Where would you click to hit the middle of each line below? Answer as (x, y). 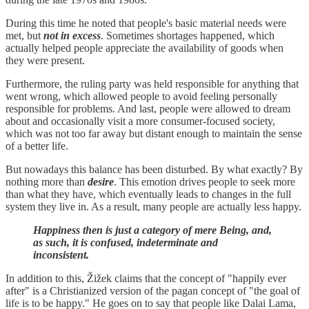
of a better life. (37, 146)
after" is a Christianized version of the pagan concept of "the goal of (153, 290)
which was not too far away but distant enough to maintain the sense (154, 133)
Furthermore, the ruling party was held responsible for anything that (152, 83)
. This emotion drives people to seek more (205, 181)
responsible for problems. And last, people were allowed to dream (148, 108)
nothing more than (47, 181)
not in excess (72, 35)
